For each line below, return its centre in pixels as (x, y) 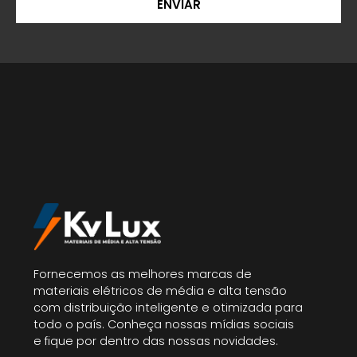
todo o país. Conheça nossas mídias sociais (164, 324)
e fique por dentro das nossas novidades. (156, 341)
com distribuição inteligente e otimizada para (168, 307)
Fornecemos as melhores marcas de (143, 274)
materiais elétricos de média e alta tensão (160, 290)
